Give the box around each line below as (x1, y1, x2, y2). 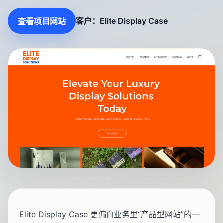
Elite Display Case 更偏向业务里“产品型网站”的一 (19, 209, 200, 220)
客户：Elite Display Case (76, 16, 168, 26)
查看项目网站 (18, 16, 66, 26)
